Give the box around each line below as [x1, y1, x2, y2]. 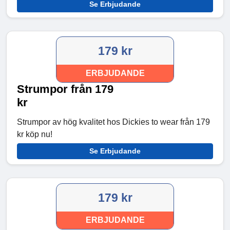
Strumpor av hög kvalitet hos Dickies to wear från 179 [17, 118, 210, 127]
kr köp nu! [17, 130, 52, 139]
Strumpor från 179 [17, 83, 113, 96]
